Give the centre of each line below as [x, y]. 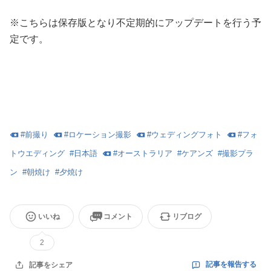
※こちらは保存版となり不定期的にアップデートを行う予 [135, 22]
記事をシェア [51, 265]
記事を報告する [231, 265]
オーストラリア [145, 153]
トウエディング [37, 153]
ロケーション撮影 [100, 134]
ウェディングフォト [187, 134]
